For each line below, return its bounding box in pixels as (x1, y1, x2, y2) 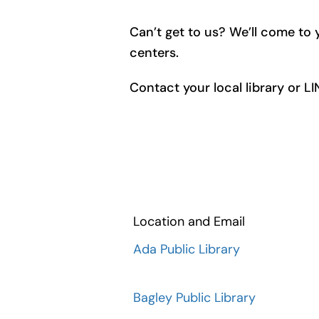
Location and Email (133, 213, 245, 230)
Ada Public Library (133, 241, 240, 258)
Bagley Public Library (133, 289, 256, 306)
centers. (130, 44, 179, 61)
